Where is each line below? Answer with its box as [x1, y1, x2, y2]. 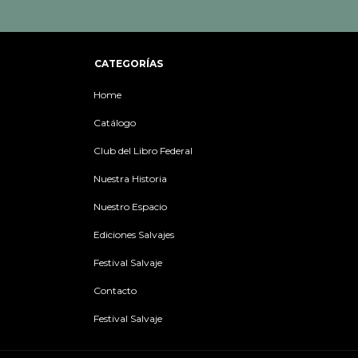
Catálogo [93, 117, 136, 129]
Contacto [93, 284, 137, 296]
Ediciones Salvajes [93, 229, 174, 241]
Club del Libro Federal [93, 145, 193, 157]
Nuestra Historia [93, 173, 167, 185]
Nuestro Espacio [93, 201, 167, 213]
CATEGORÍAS [94, 58, 163, 70]
